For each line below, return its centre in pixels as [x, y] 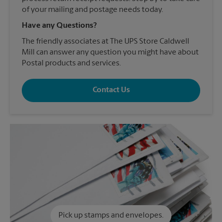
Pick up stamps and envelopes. [111, 215]
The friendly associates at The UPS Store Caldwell [106, 41]
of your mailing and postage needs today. [92, 10]
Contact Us [111, 90]
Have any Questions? [59, 26]
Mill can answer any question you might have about [110, 52]
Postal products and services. [71, 63]
